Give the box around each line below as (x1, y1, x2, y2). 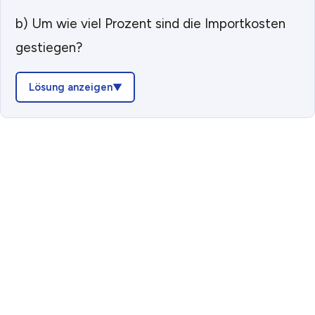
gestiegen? (15, 39, 83, 56)
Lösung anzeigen (28, 80, 112, 94)
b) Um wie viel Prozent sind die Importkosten (15, 15, 286, 32)
